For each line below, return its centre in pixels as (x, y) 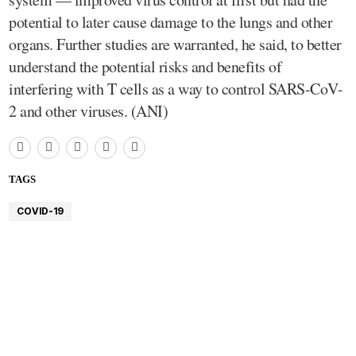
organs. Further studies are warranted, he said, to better (175, 44)
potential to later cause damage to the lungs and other (170, 21)
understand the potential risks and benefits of (145, 66)
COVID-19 (40, 211)
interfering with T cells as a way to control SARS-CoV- (176, 88)
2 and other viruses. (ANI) (88, 110)
